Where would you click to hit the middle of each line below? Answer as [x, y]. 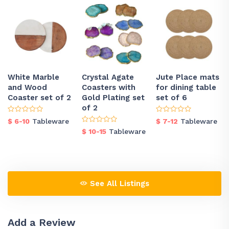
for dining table [186, 87]
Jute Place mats [188, 77]
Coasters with [109, 87]
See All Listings [118, 184]
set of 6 [171, 98]
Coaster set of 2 [39, 98]
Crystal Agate [108, 77]
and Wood [27, 87]
